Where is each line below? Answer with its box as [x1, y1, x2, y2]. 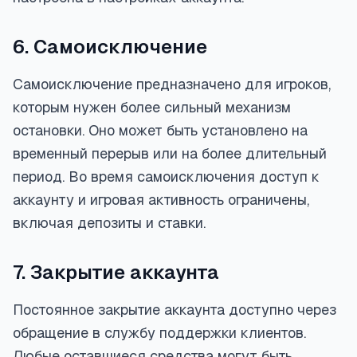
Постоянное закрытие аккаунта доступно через [13, 300, 336, 319]
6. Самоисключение [13, 34, 207, 59]
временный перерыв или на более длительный [13, 144, 327, 163]
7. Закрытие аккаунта [13, 260, 219, 284]
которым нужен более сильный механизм [13, 98, 291, 116]
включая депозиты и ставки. [13, 214, 206, 232]
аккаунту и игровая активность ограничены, [13, 190, 309, 209]
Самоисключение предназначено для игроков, [13, 75, 331, 93]
